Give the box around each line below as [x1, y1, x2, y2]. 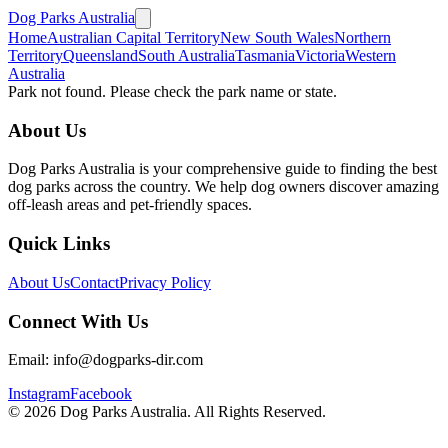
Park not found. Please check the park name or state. [8, 83, 337, 100]
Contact [70, 273, 119, 291]
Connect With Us [8, 310, 148, 332]
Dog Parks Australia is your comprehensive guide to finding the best [8, 160, 437, 178]
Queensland [63, 47, 138, 64]
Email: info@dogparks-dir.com [8, 351, 203, 369]
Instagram [8, 385, 70, 403]
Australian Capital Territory [47, 29, 220, 46]
